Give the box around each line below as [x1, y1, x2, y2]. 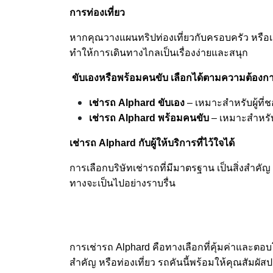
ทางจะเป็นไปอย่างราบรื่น [69, 177, 175, 188]
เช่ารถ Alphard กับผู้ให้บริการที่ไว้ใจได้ [69, 137, 235, 148]
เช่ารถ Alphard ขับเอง [89, 97, 185, 108]
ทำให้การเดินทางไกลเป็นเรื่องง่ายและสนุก [69, 47, 248, 58]
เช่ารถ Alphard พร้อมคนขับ [89, 112, 209, 123]
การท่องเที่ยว [69, 7, 125, 18]
